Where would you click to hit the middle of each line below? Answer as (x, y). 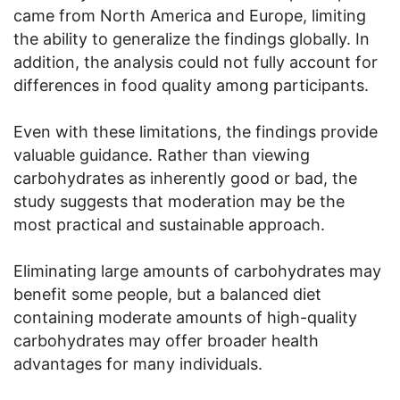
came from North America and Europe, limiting (190, 15)
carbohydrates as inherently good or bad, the (185, 178)
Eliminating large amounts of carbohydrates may (197, 271)
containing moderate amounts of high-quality (185, 317)
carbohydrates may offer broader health (166, 340)
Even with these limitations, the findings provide (196, 131)
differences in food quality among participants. (191, 85)
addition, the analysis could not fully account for (196, 62)
